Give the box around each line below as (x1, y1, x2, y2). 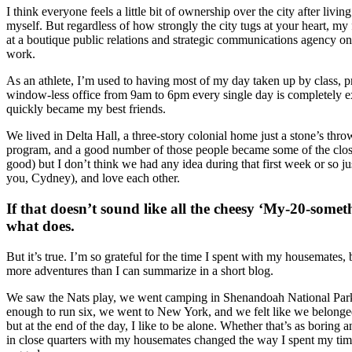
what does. (6, 217, 75, 234)
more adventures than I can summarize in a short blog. (6, 263, 273, 277)
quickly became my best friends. (6, 102, 166, 116)
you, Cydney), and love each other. (6, 171, 180, 185)
